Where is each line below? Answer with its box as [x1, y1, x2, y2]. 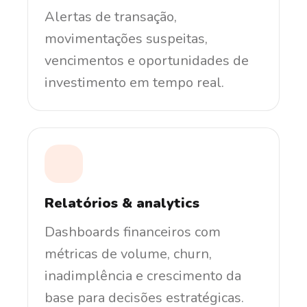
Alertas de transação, [45, 7, 177, 26]
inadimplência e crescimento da [45, 266, 241, 285]
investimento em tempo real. [45, 73, 224, 92]
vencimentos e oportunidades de [45, 51, 249, 70]
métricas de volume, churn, [45, 244, 212, 263]
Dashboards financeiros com [45, 222, 221, 241]
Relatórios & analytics [45, 193, 199, 212]
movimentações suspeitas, [45, 29, 208, 48]
